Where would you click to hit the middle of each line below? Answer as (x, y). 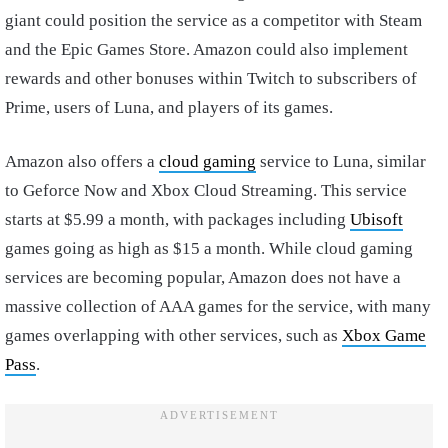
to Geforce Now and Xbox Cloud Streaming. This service (206, 190)
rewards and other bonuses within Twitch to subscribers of (211, 78)
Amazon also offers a (82, 161)
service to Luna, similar (341, 161)
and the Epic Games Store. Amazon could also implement (206, 49)
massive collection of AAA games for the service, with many (218, 306)
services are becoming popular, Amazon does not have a (203, 277)
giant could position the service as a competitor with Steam (213, 20)
